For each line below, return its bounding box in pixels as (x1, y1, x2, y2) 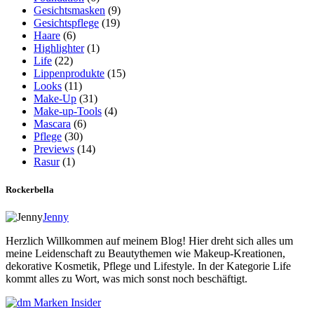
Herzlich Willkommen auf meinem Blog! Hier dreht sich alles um (6, 234, 293, 247)
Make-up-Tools (34, 105, 102, 118)
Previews (34, 143, 74, 156)
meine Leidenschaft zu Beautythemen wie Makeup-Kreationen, (6, 247, 285, 259)
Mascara (34, 118, 71, 130)
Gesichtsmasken (34, 4, 105, 17)
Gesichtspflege (34, 17, 99, 29)
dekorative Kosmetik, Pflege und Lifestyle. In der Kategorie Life (6, 259, 291, 272)
